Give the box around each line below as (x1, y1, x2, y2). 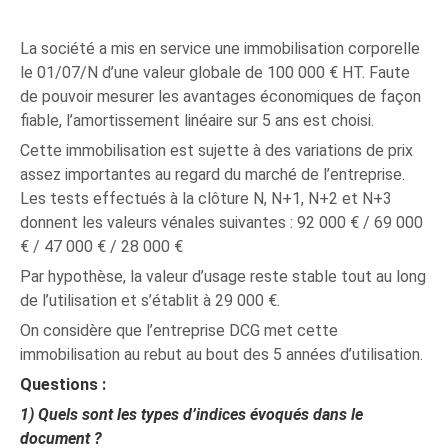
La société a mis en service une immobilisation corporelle (20, 39, 421, 58)
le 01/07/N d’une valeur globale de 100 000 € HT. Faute (20, 63, 411, 82)
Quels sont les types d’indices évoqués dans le (38, 405, 364, 424)
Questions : (20, 375, 107, 394)
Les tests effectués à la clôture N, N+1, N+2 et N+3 (20, 189, 393, 208)
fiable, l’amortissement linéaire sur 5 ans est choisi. (20, 111, 375, 130)
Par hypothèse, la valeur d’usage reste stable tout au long (20, 267, 427, 286)
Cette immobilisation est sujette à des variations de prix (20, 141, 414, 160)
